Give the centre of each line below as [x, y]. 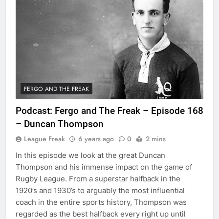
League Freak [44, 139]
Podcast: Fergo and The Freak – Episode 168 [109, 110]
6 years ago [96, 139]
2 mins [156, 139]
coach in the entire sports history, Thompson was [101, 202]
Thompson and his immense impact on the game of [104, 167]
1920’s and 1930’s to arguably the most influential [100, 190]
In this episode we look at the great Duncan [90, 155]
